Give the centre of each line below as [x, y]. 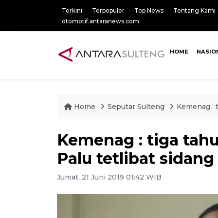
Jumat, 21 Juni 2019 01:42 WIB [109, 177]
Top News [149, 10]
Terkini [72, 10]
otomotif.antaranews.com [100, 21]
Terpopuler [108, 10]
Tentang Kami [194, 10]
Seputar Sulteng [137, 107]
